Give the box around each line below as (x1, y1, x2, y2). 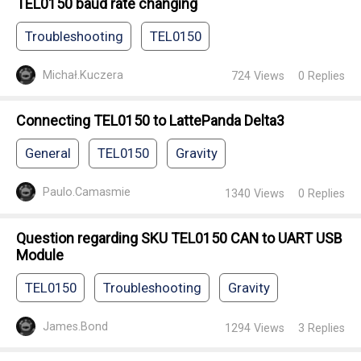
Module (16, 246, 64, 263)
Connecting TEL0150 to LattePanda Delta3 (16, 112, 285, 130)
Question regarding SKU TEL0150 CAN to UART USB (16, 229, 343, 247)
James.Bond (42, 320, 108, 334)
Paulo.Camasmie (42, 185, 131, 199)
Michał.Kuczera (42, 68, 123, 81)
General (24, 145, 71, 162)
